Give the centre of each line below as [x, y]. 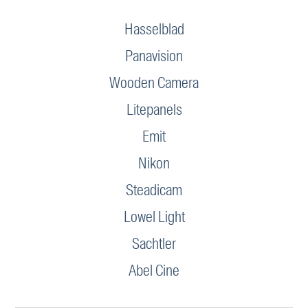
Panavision [154, 56]
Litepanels [154, 109]
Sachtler [154, 243]
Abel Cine [154, 270]
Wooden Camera [154, 82]
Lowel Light [154, 217]
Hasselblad [154, 29]
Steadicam [154, 190]
